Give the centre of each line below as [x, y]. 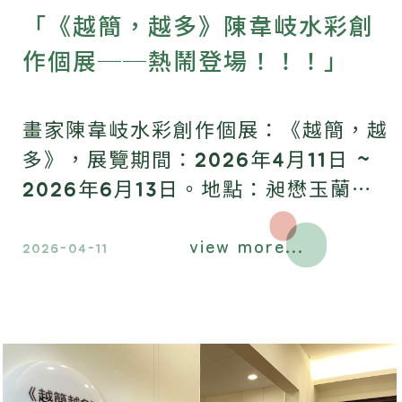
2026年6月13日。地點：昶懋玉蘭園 [198, 190]
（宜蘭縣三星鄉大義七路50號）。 [191, 219]
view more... [247, 245]
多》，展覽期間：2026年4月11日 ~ [197, 160]
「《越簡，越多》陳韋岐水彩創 [198, 27]
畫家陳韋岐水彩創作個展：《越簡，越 [205, 131]
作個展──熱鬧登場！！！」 [186, 62]
